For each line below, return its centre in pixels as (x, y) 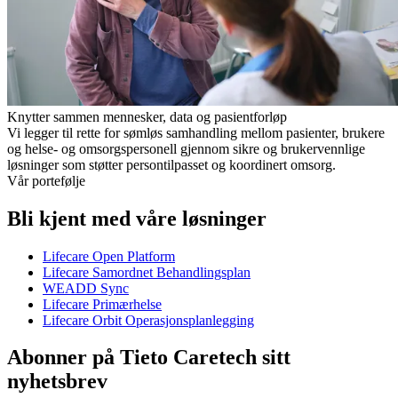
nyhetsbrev (57, 382)
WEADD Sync (86, 288)
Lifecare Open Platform (109, 256)
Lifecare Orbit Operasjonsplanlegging (148, 320)
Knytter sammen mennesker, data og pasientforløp (147, 116)
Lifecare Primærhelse (102, 304)
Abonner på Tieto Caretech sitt (149, 358)
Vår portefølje (46, 180)
